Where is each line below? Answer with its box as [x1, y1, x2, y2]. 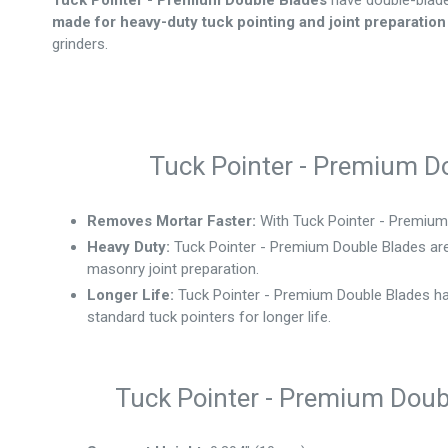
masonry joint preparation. [87, 259, 260, 278]
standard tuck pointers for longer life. [87, 307, 332, 326]
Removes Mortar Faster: [87, 211, 257, 230]
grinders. [52, 35, 109, 53]
